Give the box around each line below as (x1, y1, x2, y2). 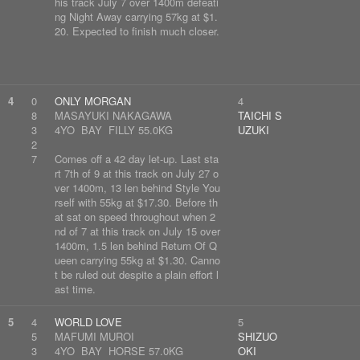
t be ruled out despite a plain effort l (55, 267, 219, 282)
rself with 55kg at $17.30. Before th (55, 194, 218, 210)
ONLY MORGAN (55, 93, 131, 108)
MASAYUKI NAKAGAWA (55, 108, 172, 123)
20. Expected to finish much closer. (55, 23, 219, 39)
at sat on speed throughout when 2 (55, 209, 215, 224)
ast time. (55, 281, 96, 297)
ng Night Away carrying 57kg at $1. (55, 9, 218, 24)
